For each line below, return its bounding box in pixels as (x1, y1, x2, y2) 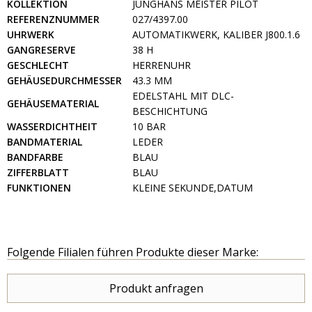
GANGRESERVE (7, 42, 76, 56)
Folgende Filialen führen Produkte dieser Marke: (7, 244, 258, 260)
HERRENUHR (132, 58, 191, 72)
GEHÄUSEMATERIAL (7, 96, 99, 110)
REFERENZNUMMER (7, 12, 100, 26)
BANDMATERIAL (7, 134, 82, 148)
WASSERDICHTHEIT (7, 119, 97, 133)
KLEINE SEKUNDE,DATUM (132, 180, 253, 194)
